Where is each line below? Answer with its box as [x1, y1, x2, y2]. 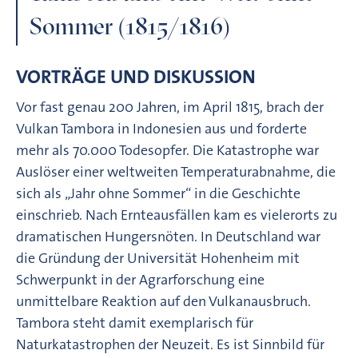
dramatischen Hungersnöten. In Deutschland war [16, 226, 320, 246]
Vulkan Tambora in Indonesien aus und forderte [16, 118, 307, 138]
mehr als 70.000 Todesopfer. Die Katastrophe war [16, 140, 319, 160]
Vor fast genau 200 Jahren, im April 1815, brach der [16, 97, 324, 117]
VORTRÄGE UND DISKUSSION [16, 63, 256, 89]
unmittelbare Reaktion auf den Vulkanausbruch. [16, 291, 311, 311]
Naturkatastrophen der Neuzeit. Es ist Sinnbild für [16, 334, 324, 354]
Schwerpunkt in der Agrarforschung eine [16, 269, 265, 289]
